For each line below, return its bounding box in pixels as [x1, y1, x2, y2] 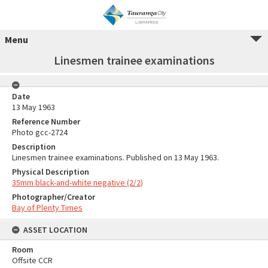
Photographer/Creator [12, 191, 95, 202]
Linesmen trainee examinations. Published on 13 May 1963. [12, 152, 219, 163]
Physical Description [12, 166, 89, 177]
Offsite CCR [12, 255, 53, 266]
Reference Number [12, 116, 80, 127]
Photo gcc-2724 [12, 127, 68, 138]
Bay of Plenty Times [12, 202, 83, 213]
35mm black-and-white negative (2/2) [12, 177, 143, 188]
